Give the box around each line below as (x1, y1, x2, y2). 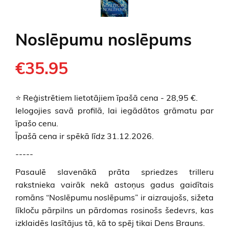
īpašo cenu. (15, 118, 58, 128)
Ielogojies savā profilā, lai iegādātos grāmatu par (15, 105, 214, 116)
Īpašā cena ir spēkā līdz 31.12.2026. (15, 130, 154, 141)
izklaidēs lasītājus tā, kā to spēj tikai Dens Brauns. (15, 217, 205, 228)
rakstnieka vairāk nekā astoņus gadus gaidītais (15, 179, 214, 190)
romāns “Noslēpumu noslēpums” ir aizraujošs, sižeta (15, 192, 214, 202)
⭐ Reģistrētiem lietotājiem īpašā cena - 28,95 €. (15, 92, 198, 103)
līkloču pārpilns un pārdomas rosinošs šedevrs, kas (15, 204, 214, 215)
